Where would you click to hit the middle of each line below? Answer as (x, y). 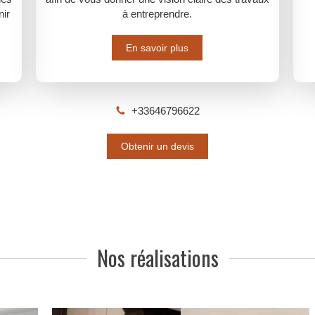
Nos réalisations (157, 257)
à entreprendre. (157, 14)
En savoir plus (157, 48)
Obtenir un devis (157, 146)
